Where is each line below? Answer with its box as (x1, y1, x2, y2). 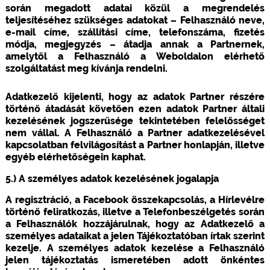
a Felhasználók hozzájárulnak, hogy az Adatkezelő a (5, 218, 265, 230)
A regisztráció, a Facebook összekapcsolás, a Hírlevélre (5, 193, 265, 206)
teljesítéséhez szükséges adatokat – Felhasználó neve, (5, 14, 265, 26)
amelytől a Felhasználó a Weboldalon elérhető (5, 50, 265, 62)
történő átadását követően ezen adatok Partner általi (5, 102, 265, 115)
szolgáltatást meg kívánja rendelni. (5, 62, 168, 74)
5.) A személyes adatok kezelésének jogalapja (5, 172, 219, 184)
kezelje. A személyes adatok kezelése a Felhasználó (5, 242, 265, 254)
